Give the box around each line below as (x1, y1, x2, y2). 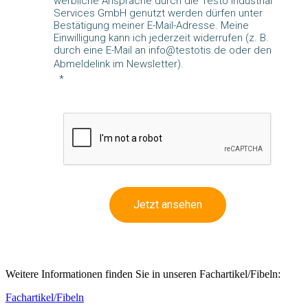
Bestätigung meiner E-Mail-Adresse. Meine (54, 19, 249, 32)
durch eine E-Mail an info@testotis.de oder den (54, 43, 272, 56)
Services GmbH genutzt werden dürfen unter (54, 6, 263, 19)
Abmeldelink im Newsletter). (54, 57, 184, 70)
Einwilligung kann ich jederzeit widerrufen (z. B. (54, 31, 269, 44)
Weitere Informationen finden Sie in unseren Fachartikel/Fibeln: (5, 267, 280, 280)
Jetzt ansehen (133, 197, 202, 211)
